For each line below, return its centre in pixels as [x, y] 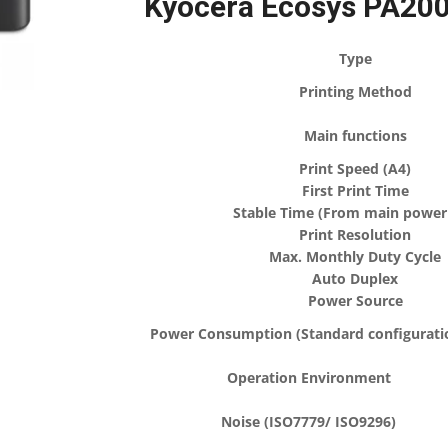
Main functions [355, 135]
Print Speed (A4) [355, 168]
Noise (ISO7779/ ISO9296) [309, 421]
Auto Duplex [355, 278]
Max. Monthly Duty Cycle [355, 256]
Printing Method [355, 91]
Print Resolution [355, 234]
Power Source [355, 300]
